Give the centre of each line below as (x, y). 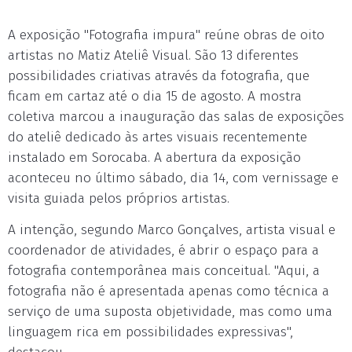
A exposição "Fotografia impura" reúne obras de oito (166, 35)
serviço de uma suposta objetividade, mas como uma (170, 312)
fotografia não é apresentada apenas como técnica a (169, 291)
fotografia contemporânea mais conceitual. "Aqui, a (164, 271)
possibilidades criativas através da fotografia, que (159, 76)
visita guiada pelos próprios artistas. (119, 198)
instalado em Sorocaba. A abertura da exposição (154, 158)
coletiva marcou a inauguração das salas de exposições (176, 117)
